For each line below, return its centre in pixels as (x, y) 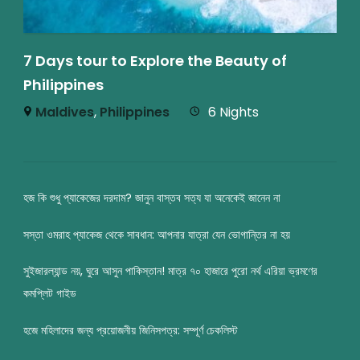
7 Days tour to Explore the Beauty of (155, 61)
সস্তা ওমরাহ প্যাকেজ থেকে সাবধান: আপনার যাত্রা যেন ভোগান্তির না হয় (157, 234)
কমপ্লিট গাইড (50, 294)
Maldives (65, 112)
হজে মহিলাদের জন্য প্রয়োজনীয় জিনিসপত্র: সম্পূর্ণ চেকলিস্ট (131, 330)
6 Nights (234, 112)
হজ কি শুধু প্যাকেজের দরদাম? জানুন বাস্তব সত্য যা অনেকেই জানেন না (152, 198)
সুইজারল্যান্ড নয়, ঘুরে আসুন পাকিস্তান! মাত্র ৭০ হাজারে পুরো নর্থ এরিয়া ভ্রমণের (170, 271)
